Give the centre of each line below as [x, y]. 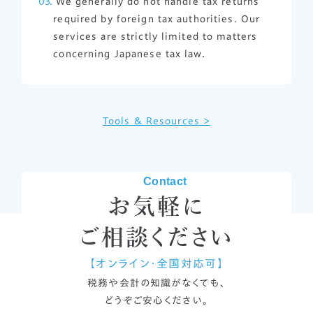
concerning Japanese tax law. [129, 54]
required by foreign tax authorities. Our [157, 19]
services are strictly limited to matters [155, 37]
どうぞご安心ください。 [156, 301]
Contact [165, 182]
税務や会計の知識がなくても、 [156, 283]
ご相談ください [156, 237]
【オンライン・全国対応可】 [156, 264]
